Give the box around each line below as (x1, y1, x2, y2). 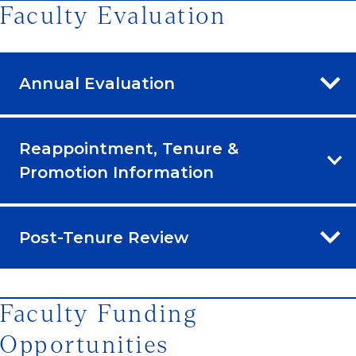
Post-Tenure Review (19, 227, 189, 247)
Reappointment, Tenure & (19, 138, 238, 158)
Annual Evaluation (19, 73, 175, 93)
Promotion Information (19, 162, 214, 182)
